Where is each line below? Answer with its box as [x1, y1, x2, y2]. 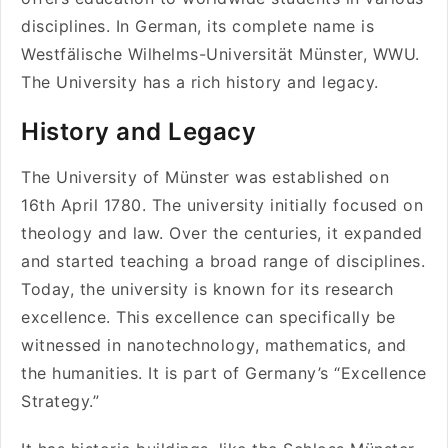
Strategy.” [21, 391, 99, 411]
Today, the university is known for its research [21, 279, 394, 299]
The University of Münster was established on [21, 167, 389, 187]
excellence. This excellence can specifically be [21, 307, 396, 327]
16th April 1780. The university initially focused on [21, 195, 423, 215]
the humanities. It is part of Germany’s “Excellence [21, 363, 427, 383]
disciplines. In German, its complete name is [21, 16, 374, 36]
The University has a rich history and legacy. [21, 72, 379, 92]
